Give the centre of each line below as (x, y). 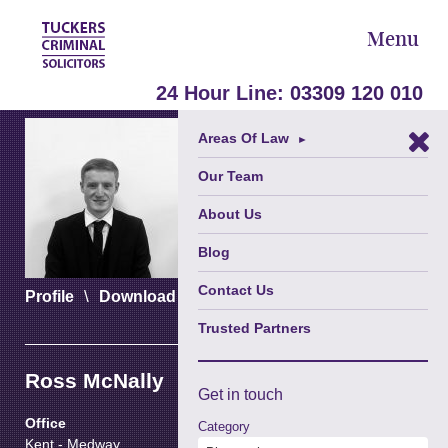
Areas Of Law (243, 138)
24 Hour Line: (223, 93)
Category (224, 426)
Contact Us (236, 290)
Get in (221, 394)
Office (45, 423)
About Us (230, 214)
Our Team (230, 176)
